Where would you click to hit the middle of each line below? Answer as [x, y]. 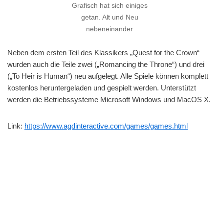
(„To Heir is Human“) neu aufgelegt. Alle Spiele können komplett [108, 76]
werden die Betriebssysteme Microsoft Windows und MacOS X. [109, 99]
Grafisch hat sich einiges [109, 6]
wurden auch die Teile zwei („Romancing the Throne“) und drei [106, 64]
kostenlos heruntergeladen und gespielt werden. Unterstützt [102, 88]
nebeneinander [109, 29]
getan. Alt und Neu [109, 17]
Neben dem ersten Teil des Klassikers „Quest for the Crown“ [103, 53]
